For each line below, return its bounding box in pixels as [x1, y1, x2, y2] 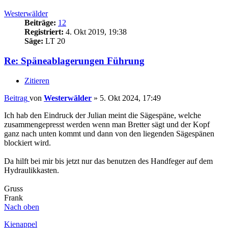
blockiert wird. [4, 138, 51, 147]
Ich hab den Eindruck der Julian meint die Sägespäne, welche [4, 110, 201, 120]
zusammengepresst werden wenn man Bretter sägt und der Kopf [4, 120, 210, 129]
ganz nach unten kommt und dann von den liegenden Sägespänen [4, 129, 214, 138]
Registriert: [24, 27, 64, 37]
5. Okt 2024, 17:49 [100, 93, 161, 102]
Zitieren [24, 76, 49, 85]
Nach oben [4, 202, 39, 211]
